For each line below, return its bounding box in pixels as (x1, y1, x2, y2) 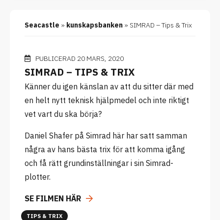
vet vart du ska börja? (25, 109, 102, 119)
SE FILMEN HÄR (25, 193, 81, 203)
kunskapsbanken (66, 21, 123, 29)
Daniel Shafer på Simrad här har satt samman (25, 131, 187, 140)
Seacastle (25, 21, 59, 29)
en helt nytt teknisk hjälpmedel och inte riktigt (25, 95, 189, 105)
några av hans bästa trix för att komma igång (25, 144, 185, 154)
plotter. (25, 172, 51, 182)
